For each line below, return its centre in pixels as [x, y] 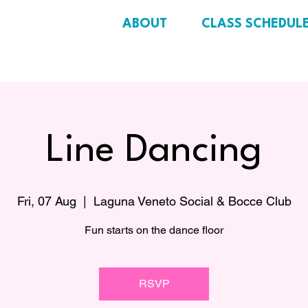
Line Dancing [154, 151]
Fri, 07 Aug [46, 201]
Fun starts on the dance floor [154, 230]
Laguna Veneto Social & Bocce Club [192, 201]
